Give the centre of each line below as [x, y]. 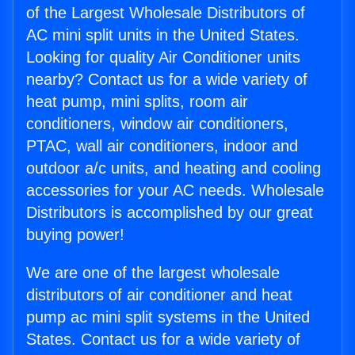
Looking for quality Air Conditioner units [163, 57]
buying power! [75, 235]
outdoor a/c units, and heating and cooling [174, 168]
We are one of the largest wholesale [153, 273]
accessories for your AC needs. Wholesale [175, 191]
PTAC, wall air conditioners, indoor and [162, 146]
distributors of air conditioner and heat [159, 295]
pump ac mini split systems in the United [168, 317]
